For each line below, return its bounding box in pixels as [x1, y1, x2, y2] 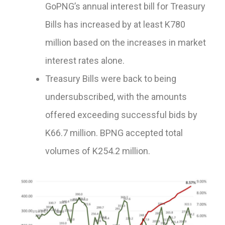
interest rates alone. [45, 55, 125, 66]
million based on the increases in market [45, 37, 206, 48]
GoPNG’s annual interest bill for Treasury [45, 1, 205, 12]
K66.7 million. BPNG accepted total [45, 128, 183, 139]
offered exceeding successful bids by [45, 109, 197, 121]
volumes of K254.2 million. [45, 146, 150, 157]
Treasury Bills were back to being [45, 73, 176, 84]
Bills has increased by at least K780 [45, 19, 185, 30]
